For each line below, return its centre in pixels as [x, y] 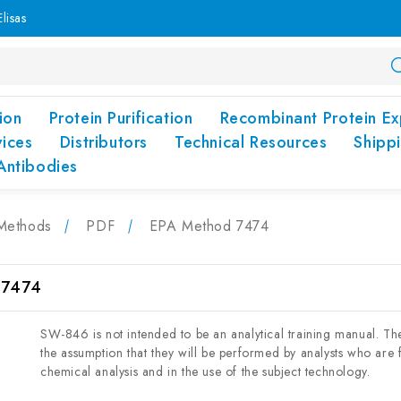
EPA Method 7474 [209, 226]
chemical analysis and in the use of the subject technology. [205, 371]
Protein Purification [121, 118]
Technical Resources [251, 142]
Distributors [103, 142]
